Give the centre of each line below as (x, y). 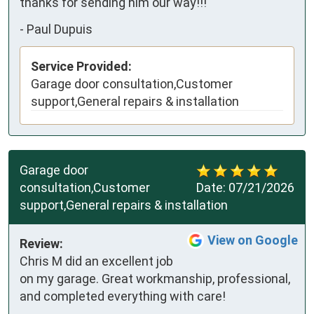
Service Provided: (81, 67)
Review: (41, 244)
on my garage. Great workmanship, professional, (155, 279)
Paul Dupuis (60, 29)
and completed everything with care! (123, 296)
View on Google (253, 240)
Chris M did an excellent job (96, 261)
